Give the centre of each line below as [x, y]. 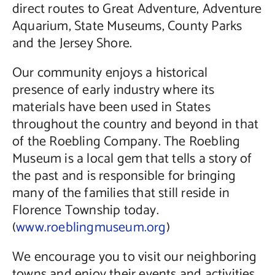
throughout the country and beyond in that [135, 125]
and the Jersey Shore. [72, 44]
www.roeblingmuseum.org [91, 228]
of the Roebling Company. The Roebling [126, 142]
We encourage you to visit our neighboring [134, 258]
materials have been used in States [111, 108]
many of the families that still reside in [121, 194]
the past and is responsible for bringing [124, 176]
